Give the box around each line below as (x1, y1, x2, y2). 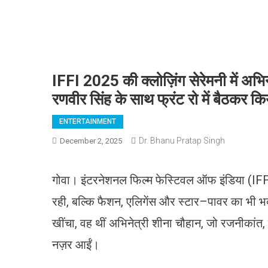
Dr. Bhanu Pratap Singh (139, 135, 225, 145)
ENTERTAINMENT (59, 117, 116, 126)
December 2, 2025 (60, 136, 122, 145)
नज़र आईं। (52, 237, 99, 252)
